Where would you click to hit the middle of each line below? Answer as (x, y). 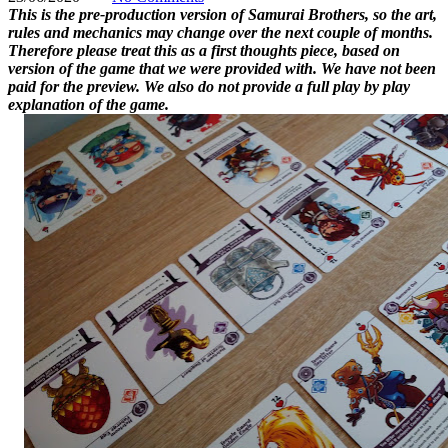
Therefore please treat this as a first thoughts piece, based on (204, 50)
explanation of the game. (88, 104)
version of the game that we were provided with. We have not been (222, 68)
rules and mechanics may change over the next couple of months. (220, 32)
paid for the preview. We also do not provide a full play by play (209, 86)
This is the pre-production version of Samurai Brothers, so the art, (222, 14)
